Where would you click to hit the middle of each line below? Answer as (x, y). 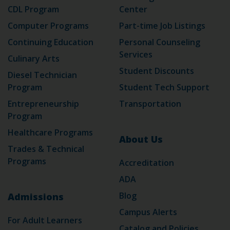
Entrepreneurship (43, 104)
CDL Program (33, 9)
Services (136, 55)
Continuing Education (51, 42)
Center (133, 9)
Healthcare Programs (50, 133)
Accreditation (147, 163)
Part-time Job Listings (162, 26)
